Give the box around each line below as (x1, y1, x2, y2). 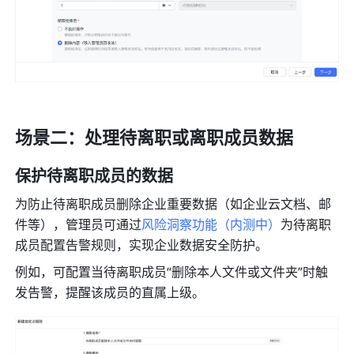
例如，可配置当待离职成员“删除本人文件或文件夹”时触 (15, 263, 329, 283)
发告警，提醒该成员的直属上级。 (15, 284, 205, 303)
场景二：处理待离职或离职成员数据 (15, 126, 294, 152)
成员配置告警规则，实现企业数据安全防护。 (15, 236, 269, 256)
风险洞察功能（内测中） (141, 216, 281, 235)
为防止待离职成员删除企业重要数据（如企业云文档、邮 (15, 195, 332, 215)
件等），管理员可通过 (15, 216, 142, 235)
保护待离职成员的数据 (15, 165, 174, 189)
